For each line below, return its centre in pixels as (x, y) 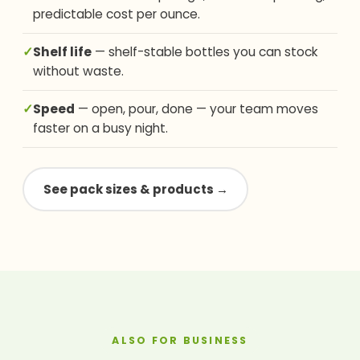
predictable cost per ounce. (117, 14)
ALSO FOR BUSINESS (180, 341)
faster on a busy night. (100, 129)
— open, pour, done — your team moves (196, 109)
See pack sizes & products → (135, 189)
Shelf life (62, 52)
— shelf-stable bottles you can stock (205, 52)
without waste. (78, 72)
